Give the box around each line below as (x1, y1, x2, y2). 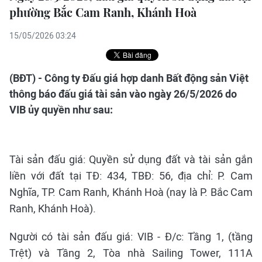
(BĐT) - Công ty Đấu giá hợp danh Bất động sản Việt (9, 72, 249, 84)
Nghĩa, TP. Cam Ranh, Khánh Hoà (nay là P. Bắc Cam (9, 186, 253, 198)
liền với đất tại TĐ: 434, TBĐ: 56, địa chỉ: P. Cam (9, 170, 253, 182)
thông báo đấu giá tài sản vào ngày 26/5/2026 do (9, 88, 237, 100)
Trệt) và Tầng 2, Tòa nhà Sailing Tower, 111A (9, 247, 253, 259)
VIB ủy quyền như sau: (9, 104, 113, 116)
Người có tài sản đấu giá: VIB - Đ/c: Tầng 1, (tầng (9, 230, 253, 243)
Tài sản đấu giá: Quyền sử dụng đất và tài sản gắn (9, 153, 253, 166)
